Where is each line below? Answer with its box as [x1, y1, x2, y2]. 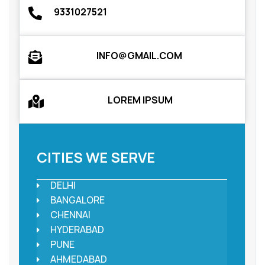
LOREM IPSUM [107, 93, 173, 107]
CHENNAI [50, 208, 91, 222]
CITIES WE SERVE [37, 147, 155, 167]
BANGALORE [50, 193, 105, 207]
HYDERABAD [50, 223, 104, 237]
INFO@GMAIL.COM [96, 49, 182, 63]
